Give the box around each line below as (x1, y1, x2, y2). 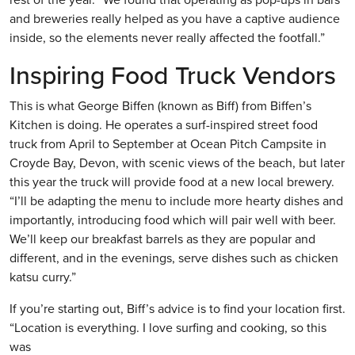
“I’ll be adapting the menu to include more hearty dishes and (10, 192, 343, 210)
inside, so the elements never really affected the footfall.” (10, 29, 325, 47)
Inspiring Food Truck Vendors (10, 56, 336, 94)
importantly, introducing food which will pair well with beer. (10, 211, 336, 229)
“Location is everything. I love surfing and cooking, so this (10, 319, 326, 337)
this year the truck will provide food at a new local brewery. (10, 173, 334, 191)
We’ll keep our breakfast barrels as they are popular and (10, 230, 315, 248)
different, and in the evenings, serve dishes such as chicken (10, 249, 338, 267)
